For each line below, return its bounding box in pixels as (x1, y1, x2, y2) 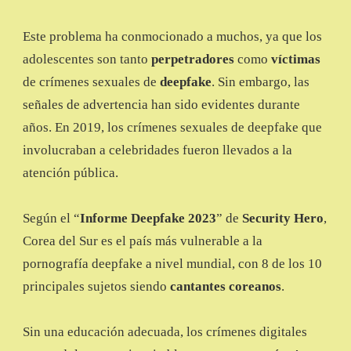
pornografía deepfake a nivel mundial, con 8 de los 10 (23, 256, 322, 272)
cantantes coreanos (170, 279, 281, 295)
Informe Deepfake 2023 (80, 211, 216, 226)
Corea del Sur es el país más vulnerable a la (23, 233, 262, 249)
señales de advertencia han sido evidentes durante (23, 97, 300, 113)
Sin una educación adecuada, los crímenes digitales (23, 324, 307, 340)
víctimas (271, 52, 320, 67)
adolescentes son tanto (23, 52, 148, 67)
